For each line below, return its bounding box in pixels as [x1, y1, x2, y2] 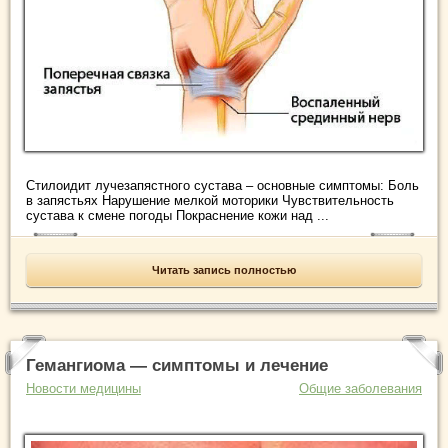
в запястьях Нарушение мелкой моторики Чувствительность [26, 192, 394, 208]
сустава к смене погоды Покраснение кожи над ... [26, 207, 329, 223]
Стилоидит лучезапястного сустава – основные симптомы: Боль [26, 177, 419, 193]
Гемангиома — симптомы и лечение [26, 355, 328, 375]
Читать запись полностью [152, 263, 296, 276]
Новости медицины [26, 380, 141, 396]
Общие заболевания [299, 380, 422, 396]
